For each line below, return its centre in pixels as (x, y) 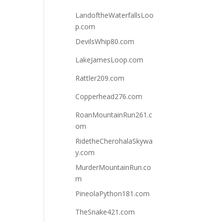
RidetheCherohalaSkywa (114, 141)
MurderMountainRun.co (113, 167)
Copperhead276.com (109, 96)
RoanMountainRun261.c (114, 115)
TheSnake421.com (105, 212)
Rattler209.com (100, 78)
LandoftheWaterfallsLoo (115, 15)
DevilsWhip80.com (105, 41)
